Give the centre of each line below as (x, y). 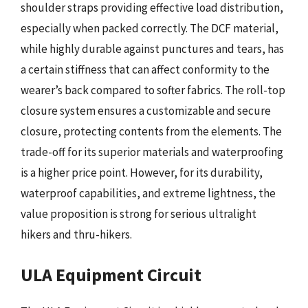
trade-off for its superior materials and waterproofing (152, 152)
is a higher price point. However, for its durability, (142, 173)
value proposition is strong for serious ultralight (139, 214)
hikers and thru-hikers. (76, 234)
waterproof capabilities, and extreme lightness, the (148, 193)
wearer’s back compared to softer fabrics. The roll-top (153, 90)
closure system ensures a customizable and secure (146, 111)
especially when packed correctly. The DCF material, (150, 28)
